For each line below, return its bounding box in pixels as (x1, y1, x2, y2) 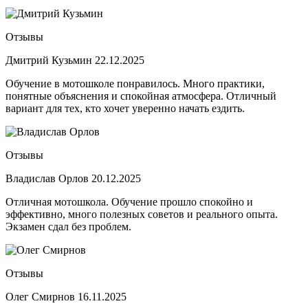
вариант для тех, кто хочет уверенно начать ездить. (5, 102, 245, 114)
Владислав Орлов (5, 172, 91, 184)
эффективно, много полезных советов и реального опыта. (5, 208, 278, 220)
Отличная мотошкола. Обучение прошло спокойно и (5, 195, 253, 208)
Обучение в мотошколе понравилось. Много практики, (5, 77, 265, 89)
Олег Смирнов (5, 290, 78, 302)
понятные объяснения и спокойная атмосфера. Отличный (5, 89, 276, 102)
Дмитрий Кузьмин (5, 54, 95, 66)
